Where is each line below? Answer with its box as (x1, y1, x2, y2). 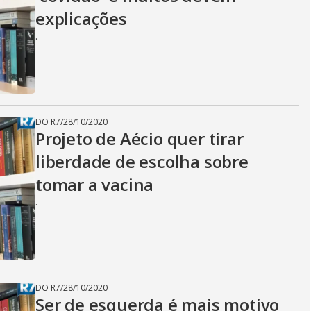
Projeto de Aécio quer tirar (35, 127, 244, 150)
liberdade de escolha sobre (35, 150, 249, 173)
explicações (35, 7, 127, 30)
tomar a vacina (35, 173, 154, 196)
